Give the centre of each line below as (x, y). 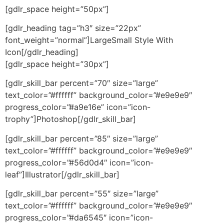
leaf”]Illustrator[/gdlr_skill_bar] (62, 174)
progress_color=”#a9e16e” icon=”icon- (78, 107)
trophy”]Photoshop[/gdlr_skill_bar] (70, 119)
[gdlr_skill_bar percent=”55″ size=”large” (82, 194)
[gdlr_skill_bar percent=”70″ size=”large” (81, 83)
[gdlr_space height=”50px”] (57, 9)
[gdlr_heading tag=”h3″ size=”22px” (73, 28)
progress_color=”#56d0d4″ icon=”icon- (79, 162)
